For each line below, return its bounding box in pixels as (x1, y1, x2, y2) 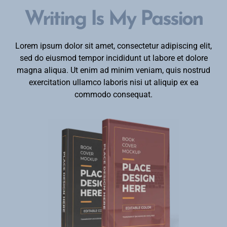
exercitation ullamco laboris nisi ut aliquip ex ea (28, 78, 199, 88)
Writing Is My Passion (24, 10, 203, 30)
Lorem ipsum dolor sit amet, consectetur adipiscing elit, (15, 41, 212, 51)
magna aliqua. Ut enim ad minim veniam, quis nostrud (17, 65, 210, 75)
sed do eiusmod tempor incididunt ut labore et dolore (19, 53, 208, 63)
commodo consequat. (74, 90, 153, 100)
